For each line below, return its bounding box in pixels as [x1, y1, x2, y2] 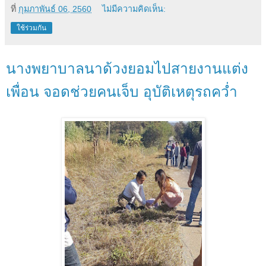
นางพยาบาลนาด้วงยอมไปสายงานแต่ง [6, 61, 248, 77]
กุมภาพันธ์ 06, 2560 [18, 4, 91, 14]
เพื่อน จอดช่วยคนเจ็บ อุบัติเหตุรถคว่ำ [6, 84, 237, 100]
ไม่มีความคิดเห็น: [102, 4, 166, 14]
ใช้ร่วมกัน [17, 24, 46, 33]
